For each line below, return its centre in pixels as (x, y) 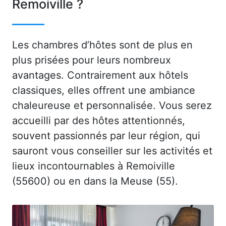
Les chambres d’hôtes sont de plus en (102, 45)
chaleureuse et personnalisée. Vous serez (112, 105)
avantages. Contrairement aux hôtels (100, 75)
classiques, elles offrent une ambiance (104, 90)
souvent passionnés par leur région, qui (106, 135)
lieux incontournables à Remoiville (94, 166)
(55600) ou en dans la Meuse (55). (95, 181)
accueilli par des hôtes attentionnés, (99, 120)
